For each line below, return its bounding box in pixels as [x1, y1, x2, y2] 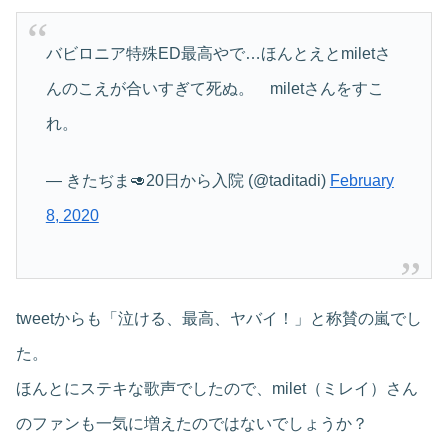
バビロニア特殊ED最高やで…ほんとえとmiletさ [45, 44, 391, 62]
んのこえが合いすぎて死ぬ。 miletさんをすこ [45, 79, 384, 97]
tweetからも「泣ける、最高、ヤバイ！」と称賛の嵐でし [16, 310, 422, 328]
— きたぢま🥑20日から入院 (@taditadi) [45, 172, 330, 189]
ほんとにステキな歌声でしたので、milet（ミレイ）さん [16, 380, 418, 398]
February [329, 172, 394, 189]
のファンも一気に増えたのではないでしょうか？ [16, 415, 368, 433]
